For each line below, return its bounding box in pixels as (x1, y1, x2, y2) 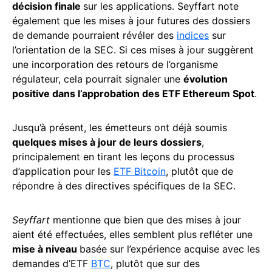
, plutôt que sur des (110, 257, 200, 270)
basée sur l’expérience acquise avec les (80, 242, 260, 255)
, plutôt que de (166, 165, 233, 177)
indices (177, 29, 209, 41)
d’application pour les (12, 165, 114, 177)
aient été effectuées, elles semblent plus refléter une (12, 228, 253, 240)
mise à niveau (12, 242, 80, 255)
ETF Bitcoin (114, 165, 166, 177)
